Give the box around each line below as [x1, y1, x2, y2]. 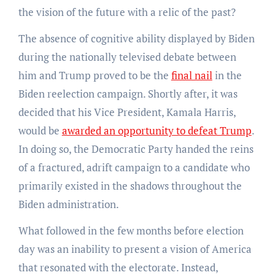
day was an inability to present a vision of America [18, 241, 252, 256]
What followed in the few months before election [18, 223, 244, 238]
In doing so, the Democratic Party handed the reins [18, 141, 254, 156]
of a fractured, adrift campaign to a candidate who [18, 160, 250, 174]
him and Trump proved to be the [18, 68, 171, 82]
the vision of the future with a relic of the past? [18, 4, 236, 19]
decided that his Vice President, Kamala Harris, [18, 104, 236, 119]
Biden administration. [18, 196, 121, 211]
